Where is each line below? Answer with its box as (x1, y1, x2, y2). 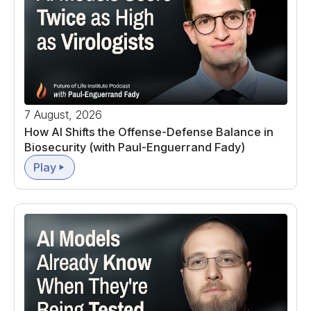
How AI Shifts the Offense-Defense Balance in (24, 124, 274, 139)
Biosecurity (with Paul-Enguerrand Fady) (24, 140, 245, 154)
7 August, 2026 (24, 107, 102, 121)
